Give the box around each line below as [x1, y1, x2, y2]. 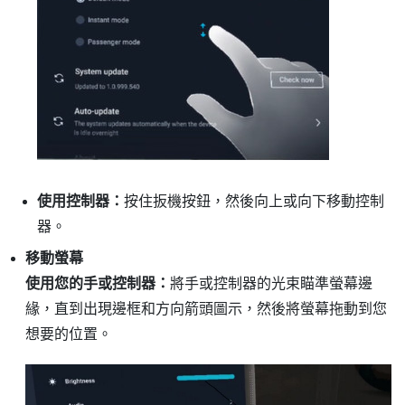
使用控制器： [36, 193, 124, 210]
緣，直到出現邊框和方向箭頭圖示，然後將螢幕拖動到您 [24, 300, 387, 316]
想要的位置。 [24, 325, 112, 342]
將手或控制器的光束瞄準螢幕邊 [169, 275, 372, 291]
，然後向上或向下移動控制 [210, 193, 384, 210]
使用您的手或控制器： [24, 275, 170, 291]
